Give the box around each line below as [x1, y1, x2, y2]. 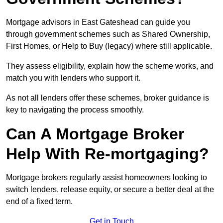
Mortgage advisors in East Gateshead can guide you [6, 18, 190, 27]
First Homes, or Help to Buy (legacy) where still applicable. [6, 42, 212, 51]
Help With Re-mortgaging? [6, 145, 209, 163]
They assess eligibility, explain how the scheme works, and [6, 62, 214, 71]
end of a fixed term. [6, 197, 73, 206]
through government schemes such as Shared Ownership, [6, 30, 210, 39]
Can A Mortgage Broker [6, 125, 184, 143]
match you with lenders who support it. [6, 74, 140, 83]
